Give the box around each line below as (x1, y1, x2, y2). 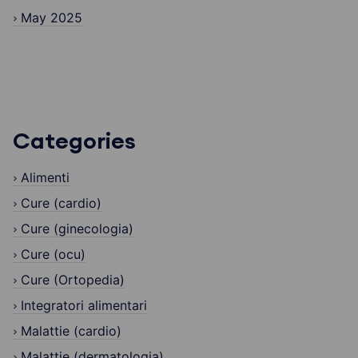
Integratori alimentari (21, 296, 147, 313)
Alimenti (21, 169, 70, 185)
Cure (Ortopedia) (21, 271, 125, 288)
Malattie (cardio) (21, 322, 121, 339)
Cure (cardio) (21, 194, 101, 211)
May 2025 (21, 9, 82, 26)
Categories (13, 129, 136, 153)
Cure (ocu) (21, 245, 86, 262)
